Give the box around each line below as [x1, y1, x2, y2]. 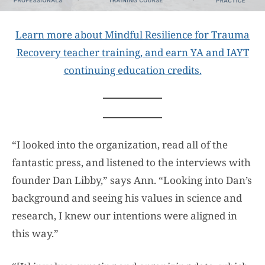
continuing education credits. [63, 63, 202, 77]
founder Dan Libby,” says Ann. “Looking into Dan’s [12, 173, 252, 188]
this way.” [12, 227, 59, 241]
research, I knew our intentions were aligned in [12, 209, 237, 223]
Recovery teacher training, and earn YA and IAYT [16, 46, 249, 60]
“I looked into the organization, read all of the [12, 138, 228, 152]
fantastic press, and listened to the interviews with [12, 156, 251, 170]
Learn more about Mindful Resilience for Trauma [15, 28, 250, 42]
